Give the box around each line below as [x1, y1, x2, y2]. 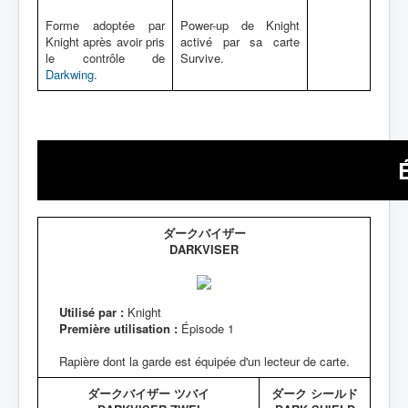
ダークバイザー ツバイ [87, 384, 209, 402]
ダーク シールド [271, 384, 358, 402]
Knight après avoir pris [46, 33, 165, 50]
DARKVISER [169, 240, 239, 258]
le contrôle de [46, 49, 165, 66]
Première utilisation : [58, 320, 178, 337]
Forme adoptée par [46, 16, 165, 34]
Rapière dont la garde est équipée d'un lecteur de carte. [58, 352, 350, 370]
